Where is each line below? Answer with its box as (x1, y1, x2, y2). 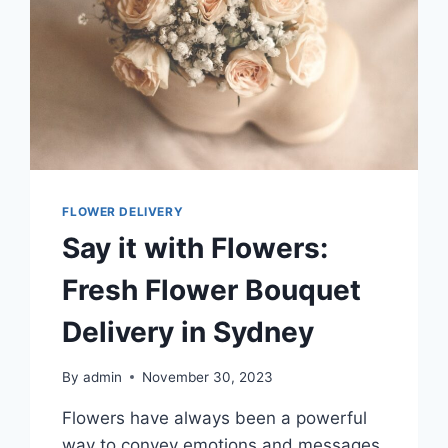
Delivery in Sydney (62, 315, 315, 350)
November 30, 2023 (141, 368, 273, 385)
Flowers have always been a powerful (62, 407, 368, 428)
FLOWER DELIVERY (62, 204, 184, 220)
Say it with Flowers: (62, 231, 329, 266)
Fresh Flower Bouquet (62, 273, 362, 308)
